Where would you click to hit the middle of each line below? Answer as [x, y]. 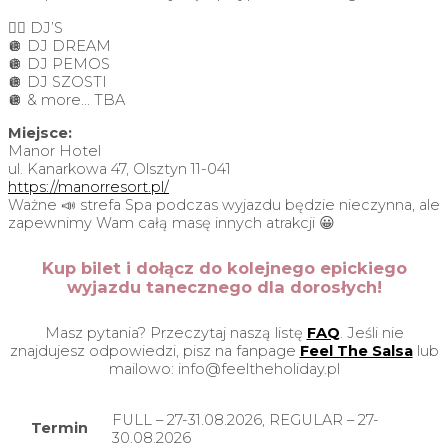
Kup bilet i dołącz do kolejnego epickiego [224, 267]
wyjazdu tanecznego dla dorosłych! [224, 286]
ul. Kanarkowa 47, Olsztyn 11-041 [119, 168]
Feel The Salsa [356, 351]
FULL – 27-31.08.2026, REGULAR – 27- [245, 419]
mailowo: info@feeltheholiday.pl [224, 369]
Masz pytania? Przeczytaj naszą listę [175, 333]
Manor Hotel [54, 150]
